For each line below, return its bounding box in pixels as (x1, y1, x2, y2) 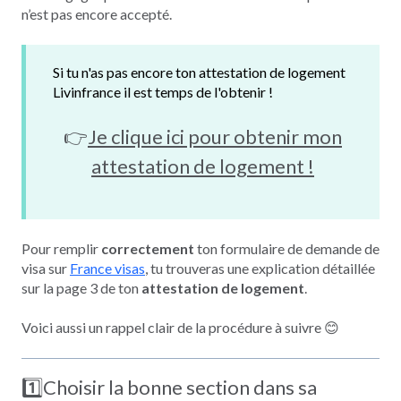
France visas (70, 259, 145, 277)
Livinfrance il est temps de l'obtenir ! (53, 82, 276, 100)
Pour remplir (21, 239, 101, 257)
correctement (101, 239, 194, 257)
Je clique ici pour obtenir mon (88, 124, 342, 149)
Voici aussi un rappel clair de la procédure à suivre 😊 (21, 319, 339, 337)
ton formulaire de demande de (194, 239, 380, 257)
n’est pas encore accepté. (21, 5, 172, 23)
